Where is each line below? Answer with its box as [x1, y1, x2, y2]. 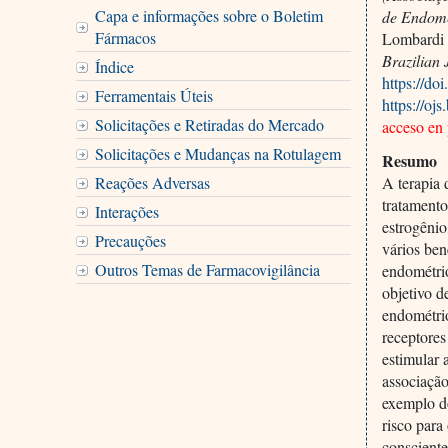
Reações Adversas [94, 171, 210, 193]
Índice [94, 55, 134, 77]
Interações [94, 200, 159, 222]
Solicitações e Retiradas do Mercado [94, 113, 324, 135]
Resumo [382, 149, 438, 173]
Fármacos [94, 26, 156, 48]
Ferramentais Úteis [94, 84, 213, 106]
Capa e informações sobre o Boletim [94, 4, 323, 26]
